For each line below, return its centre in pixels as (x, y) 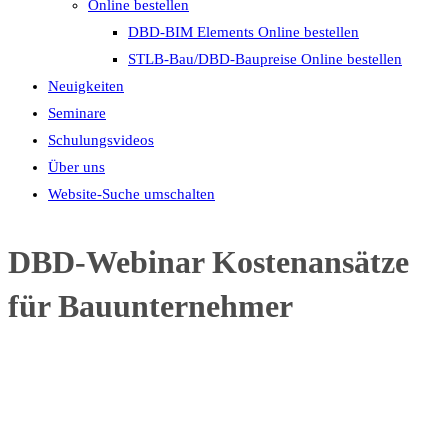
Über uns (76, 167)
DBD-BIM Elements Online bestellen (243, 32)
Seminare (77, 113)
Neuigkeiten (86, 86)
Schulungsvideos (101, 140)
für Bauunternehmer (150, 306)
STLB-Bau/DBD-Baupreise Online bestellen (265, 59)
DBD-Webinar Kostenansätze (208, 262)
